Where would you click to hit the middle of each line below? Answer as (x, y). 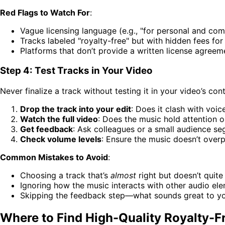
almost (123, 176)
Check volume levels (61, 139)
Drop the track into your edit (76, 109)
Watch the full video (59, 119)
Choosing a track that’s (65, 176)
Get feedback (46, 129)
